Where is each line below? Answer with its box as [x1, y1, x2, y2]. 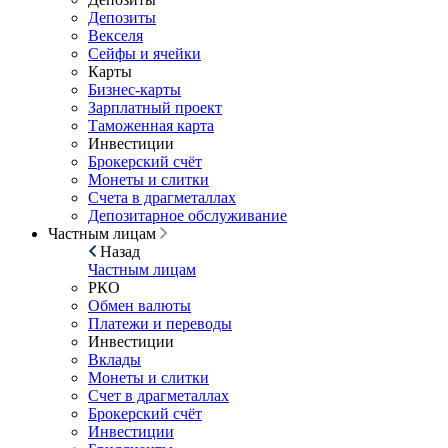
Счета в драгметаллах [88, 189, 236, 206]
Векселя [88, 27, 143, 44]
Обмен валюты [88, 297, 191, 314]
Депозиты [88, 9, 156, 26]
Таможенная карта [88, 117, 214, 134]
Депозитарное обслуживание [88, 207, 287, 224]
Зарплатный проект [88, 99, 222, 116]
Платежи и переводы [88, 315, 232, 332]
